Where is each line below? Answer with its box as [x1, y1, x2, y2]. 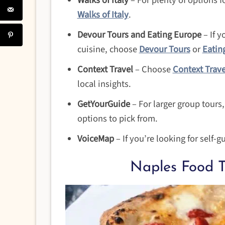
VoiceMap [77, 132, 114, 146]
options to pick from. [77, 112, 158, 126]
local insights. [77, 77, 133, 91]
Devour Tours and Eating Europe [77, 28, 201, 42]
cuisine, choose [77, 43, 139, 56]
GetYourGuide [77, 97, 130, 111]
